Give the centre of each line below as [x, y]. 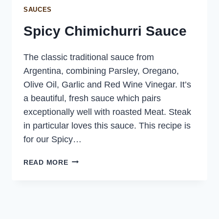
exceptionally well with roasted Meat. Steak [107, 112]
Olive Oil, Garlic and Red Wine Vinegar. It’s [107, 84]
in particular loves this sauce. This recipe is [107, 125]
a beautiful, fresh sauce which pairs [92, 98]
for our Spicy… [53, 139]
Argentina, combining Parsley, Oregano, [101, 71]
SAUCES [38, 10]
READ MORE [46, 162]
